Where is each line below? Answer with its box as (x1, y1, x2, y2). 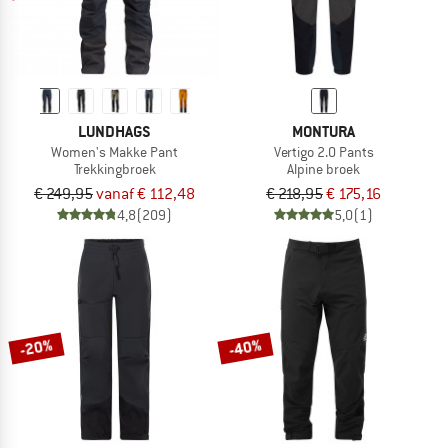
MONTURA (292, 121, 355, 143)
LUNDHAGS (78, 121, 151, 143)
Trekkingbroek (73, 160, 156, 179)
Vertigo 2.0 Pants (273, 143, 374, 162)
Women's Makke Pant (51, 143, 178, 162)
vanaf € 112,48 (96, 183, 195, 204)
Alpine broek (287, 160, 360, 179)
